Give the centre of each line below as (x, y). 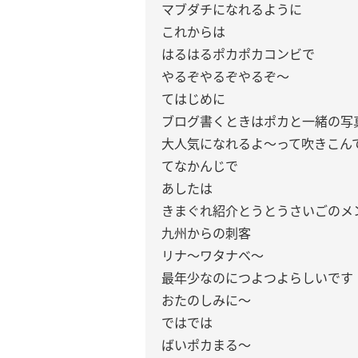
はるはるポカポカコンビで (238, 54)
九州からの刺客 (206, 233)
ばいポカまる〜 (206, 345)
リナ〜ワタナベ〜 (213, 256)
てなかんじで (200, 166)
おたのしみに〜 (206, 300)
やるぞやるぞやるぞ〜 (225, 77)
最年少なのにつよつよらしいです (257, 278)
